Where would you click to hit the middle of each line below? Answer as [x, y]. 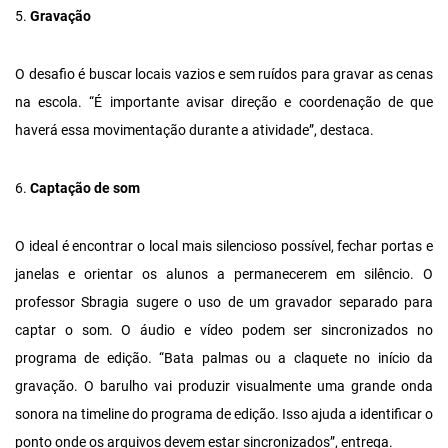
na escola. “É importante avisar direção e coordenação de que [224, 102]
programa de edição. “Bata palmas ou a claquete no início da [224, 358]
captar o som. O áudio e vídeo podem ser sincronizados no [224, 330]
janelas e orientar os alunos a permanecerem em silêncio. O [224, 274]
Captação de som [85, 188]
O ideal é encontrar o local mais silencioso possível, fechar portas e [224, 246]
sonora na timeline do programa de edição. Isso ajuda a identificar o [224, 414]
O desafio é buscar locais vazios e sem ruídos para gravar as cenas [224, 74]
